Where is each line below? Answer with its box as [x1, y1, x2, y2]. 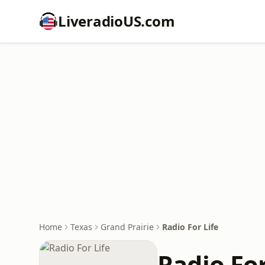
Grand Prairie [101, 221, 154, 232]
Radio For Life [162, 221, 218, 232]
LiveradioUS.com [58, 11, 175, 31]
